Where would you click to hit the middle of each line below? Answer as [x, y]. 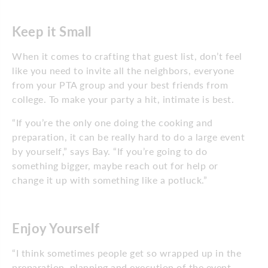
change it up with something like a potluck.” [109, 179]
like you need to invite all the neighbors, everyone [123, 70]
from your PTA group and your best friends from [120, 84]
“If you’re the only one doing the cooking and [112, 122]
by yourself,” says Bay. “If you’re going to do [109, 151]
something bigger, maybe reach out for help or [115, 165]
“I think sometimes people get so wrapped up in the [127, 252]
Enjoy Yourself [56, 228]
